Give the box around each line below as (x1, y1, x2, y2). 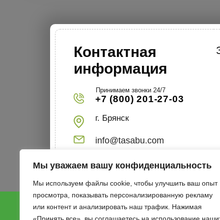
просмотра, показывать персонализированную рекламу (33, 191, 213, 199)
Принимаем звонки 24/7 (96, 86, 165, 94)
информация (74, 60, 167, 77)
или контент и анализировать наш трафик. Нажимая (33, 203, 202, 211)
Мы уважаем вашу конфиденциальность (33, 161, 212, 170)
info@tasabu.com (95, 135, 164, 145)
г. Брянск (95, 113, 129, 123)
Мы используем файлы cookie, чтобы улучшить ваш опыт (33, 179, 218, 187)
